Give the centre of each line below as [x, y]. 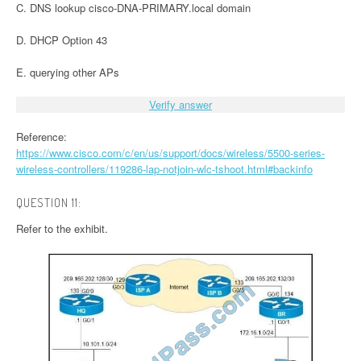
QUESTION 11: [49, 203]
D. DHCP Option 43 [62, 40]
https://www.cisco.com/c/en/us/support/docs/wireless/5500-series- [170, 153]
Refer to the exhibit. [62, 229]
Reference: [41, 137]
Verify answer [180, 105]
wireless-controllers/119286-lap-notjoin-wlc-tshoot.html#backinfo [164, 169]
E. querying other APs [68, 73]
